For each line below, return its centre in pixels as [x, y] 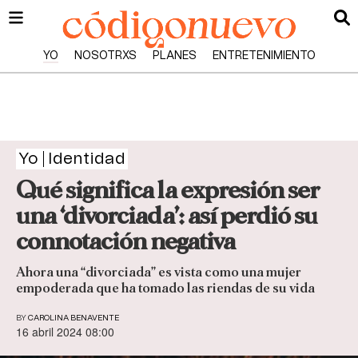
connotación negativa [125, 241]
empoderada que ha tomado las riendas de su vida [165, 288]
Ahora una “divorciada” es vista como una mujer [159, 272]
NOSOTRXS [105, 56]
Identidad [87, 159]
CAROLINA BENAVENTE [74, 318]
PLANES [174, 56]
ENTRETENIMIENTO [264, 56]
